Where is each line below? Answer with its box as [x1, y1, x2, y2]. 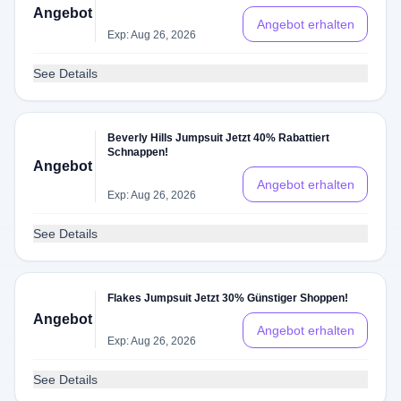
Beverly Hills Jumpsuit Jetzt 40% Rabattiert [107, 132, 330, 144]
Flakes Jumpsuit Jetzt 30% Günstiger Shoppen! [107, 292, 349, 304]
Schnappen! [107, 146, 169, 158]
